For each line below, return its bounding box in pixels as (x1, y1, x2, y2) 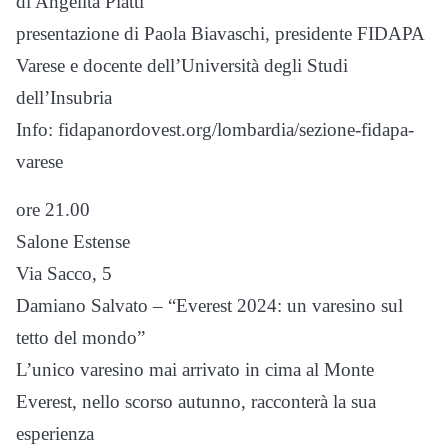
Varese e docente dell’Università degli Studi (16, 55, 348, 76)
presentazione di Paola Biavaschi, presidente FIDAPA (16, 23, 424, 44)
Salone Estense (16, 231, 130, 252)
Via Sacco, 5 (16, 263, 112, 284)
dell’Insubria (16, 87, 112, 108)
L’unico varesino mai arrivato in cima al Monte (16, 359, 374, 380)
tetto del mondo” (16, 327, 145, 348)
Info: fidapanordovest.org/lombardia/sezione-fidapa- (16, 119, 414, 140)
